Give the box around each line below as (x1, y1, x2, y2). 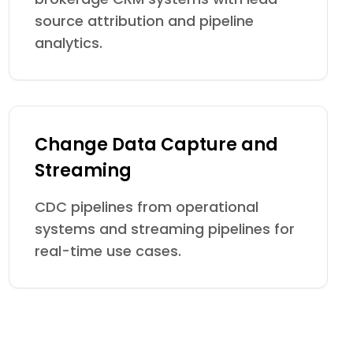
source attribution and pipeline (34, 11, 254, 31)
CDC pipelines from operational (34, 197, 258, 217)
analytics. (34, 33, 102, 53)
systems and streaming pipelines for (34, 219, 295, 239)
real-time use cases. (34, 241, 181, 261)
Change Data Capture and (34, 132, 278, 157)
